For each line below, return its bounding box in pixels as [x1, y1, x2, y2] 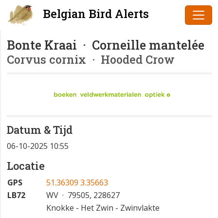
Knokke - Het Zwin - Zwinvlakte [46, 202, 160, 214]
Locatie [7, 159, 45, 173]
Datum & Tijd [7, 123, 73, 137]
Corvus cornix [7, 52, 86, 67]
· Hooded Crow [86, 52, 175, 67]
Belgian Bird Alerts [40, 6, 149, 21]
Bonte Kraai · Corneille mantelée [7, 37, 204, 53]
